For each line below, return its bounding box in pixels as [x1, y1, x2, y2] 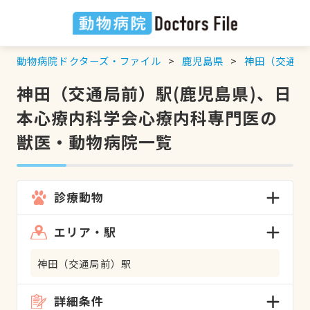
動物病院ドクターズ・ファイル [16, 53, 162, 68]
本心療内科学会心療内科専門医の [16, 104, 277, 129]
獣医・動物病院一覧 [16, 129, 174, 154]
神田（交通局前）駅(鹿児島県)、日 [16, 80, 291, 105]
